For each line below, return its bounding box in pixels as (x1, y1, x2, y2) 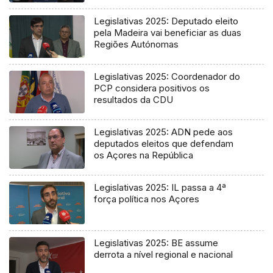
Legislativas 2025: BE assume (94, 237, 219, 249)
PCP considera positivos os (94, 82, 210, 94)
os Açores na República (94, 149, 194, 161)
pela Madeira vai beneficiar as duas (94, 27, 242, 39)
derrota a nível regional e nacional (94, 249, 233, 261)
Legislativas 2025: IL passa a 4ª (94, 182, 227, 194)
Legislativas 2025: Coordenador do (94, 71, 241, 83)
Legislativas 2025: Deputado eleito (94, 15, 239, 27)
